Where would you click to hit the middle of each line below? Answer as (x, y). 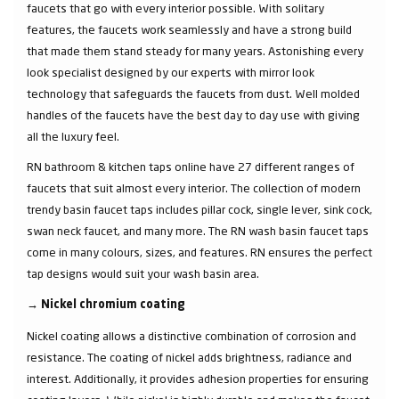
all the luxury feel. (73, 136)
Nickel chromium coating (113, 305)
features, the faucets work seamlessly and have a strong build (189, 29)
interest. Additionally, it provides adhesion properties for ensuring (198, 378)
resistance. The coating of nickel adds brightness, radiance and (189, 357)
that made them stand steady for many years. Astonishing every (195, 50)
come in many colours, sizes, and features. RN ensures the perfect (199, 252)
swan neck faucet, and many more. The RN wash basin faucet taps (198, 230)
